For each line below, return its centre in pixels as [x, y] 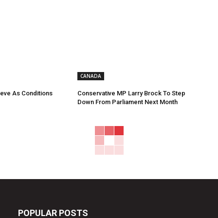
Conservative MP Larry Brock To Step [131, 93]
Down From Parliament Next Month [127, 102]
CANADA [91, 76]
